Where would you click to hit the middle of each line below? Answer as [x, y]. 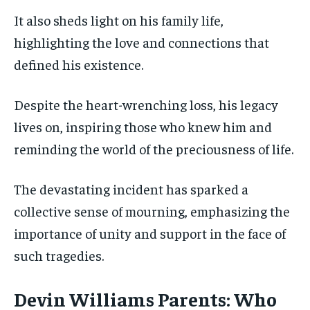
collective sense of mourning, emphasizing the [152, 210]
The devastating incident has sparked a [131, 188]
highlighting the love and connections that [142, 42]
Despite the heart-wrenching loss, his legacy [146, 104]
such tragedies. [59, 255]
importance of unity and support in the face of [150, 232]
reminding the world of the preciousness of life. [154, 148]
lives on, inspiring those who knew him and [143, 126]
